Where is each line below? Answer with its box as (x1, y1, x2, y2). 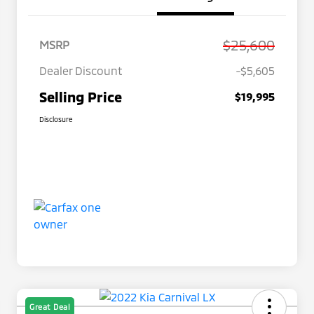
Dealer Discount (39, 64, 123, 78)
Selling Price (39, 88, 122, 106)
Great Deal (29, 302, 70, 312)
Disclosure (39, 115, 73, 124)
